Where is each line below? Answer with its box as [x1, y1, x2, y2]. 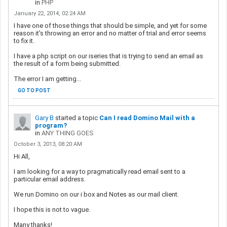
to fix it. [14, 36, 34, 45]
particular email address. [14, 175, 86, 183]
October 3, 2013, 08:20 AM [14, 140, 82, 147]
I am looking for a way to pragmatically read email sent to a [14, 167, 185, 175]
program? [35, 121, 67, 129]
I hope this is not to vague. [14, 205, 90, 213]
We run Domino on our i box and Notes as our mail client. [14, 190, 179, 198]
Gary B [35, 113, 54, 122]
